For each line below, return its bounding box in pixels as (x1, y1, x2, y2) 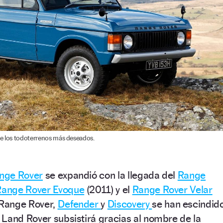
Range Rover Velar (132, 183, 213, 196)
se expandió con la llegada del (42, 169, 178, 182)
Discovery (107, 198, 152, 211)
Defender (57, 198, 101, 211)
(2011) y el (84, 183, 132, 196)
